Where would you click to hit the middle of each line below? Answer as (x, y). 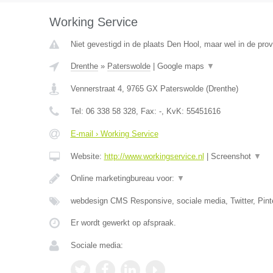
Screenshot (232, 156)
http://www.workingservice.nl (154, 156)
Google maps (182, 66)
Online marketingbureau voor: (123, 178)
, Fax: (147, 111)
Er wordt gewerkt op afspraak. (123, 223)
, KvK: (174, 111)
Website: (87, 156)
